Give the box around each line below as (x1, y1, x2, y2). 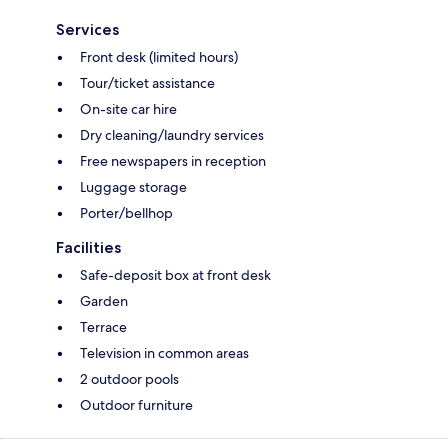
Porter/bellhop (80, 204, 173, 223)
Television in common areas (80, 344, 249, 363)
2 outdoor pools (80, 370, 179, 389)
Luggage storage (80, 178, 187, 197)
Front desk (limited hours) (80, 48, 238, 67)
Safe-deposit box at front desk (80, 266, 271, 285)
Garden (80, 292, 128, 311)
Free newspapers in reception (80, 152, 266, 171)
